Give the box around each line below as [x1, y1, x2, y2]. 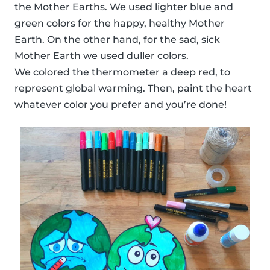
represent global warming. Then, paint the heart [14, 83, 252, 95]
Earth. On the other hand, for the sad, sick [14, 34, 220, 46]
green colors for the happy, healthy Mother [14, 17, 225, 30]
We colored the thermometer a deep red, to [14, 66, 230, 78]
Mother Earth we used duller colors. [14, 50, 189, 62]
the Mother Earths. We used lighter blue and [14, 1, 233, 13]
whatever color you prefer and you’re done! [14, 99, 227, 111]
